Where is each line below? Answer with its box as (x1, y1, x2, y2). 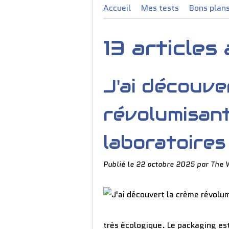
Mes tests (141, 2, 179, 14)
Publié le (103, 159, 136, 169)
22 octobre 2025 (136, 159, 197, 169)
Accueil (103, 2, 131, 14)
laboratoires (103, 131, 225, 154)
